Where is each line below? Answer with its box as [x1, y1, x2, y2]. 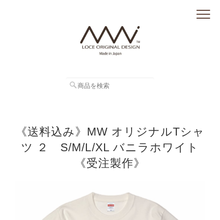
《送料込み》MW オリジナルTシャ [15, 125, 205, 138]
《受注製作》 [75, 157, 145, 169]
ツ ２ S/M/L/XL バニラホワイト [21, 141, 199, 154]
